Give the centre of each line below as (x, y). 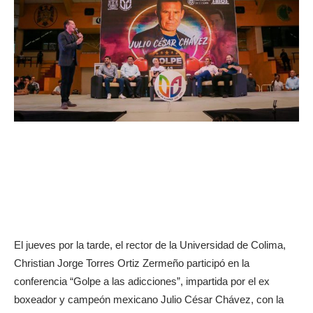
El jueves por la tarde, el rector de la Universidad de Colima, (150, 245)
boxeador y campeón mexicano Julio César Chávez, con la (149, 299)
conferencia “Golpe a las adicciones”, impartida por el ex (142, 281)
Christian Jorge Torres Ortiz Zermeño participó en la (132, 263)
